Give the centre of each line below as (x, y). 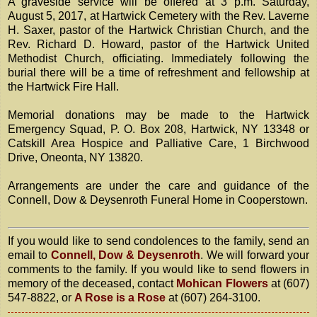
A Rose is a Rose (120, 298)
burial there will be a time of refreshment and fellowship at (158, 73)
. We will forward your (255, 255)
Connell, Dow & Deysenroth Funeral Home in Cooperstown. (158, 200)
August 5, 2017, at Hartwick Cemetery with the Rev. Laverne (158, 16)
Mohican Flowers (222, 284)
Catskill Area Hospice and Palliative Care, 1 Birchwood (158, 144)
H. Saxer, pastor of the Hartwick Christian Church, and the (158, 30)
